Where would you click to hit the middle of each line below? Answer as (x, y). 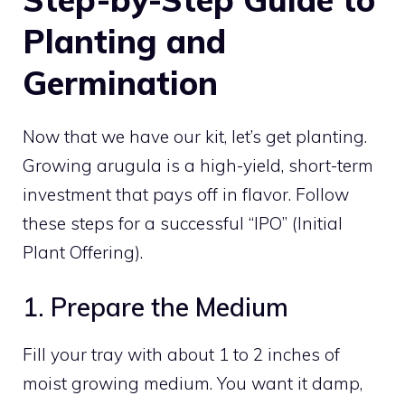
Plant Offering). (83, 252)
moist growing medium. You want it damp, (193, 384)
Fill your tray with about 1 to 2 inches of (181, 355)
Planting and (124, 41)
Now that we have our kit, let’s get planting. (195, 136)
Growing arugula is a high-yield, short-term (198, 165)
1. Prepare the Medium (155, 307)
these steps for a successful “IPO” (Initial (183, 223)
